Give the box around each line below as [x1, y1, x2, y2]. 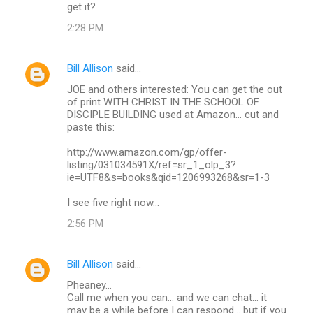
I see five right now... [67, 196, 159, 209]
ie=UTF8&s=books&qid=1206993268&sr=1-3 [67, 170, 270, 184]
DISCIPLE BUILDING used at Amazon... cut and [67, 108, 279, 121]
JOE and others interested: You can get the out [67, 82, 282, 96]
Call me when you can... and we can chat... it [67, 291, 267, 304]
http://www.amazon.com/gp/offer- [67, 145, 227, 159]
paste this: [67, 120, 115, 133]
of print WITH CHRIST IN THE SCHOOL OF [67, 95, 259, 108]
